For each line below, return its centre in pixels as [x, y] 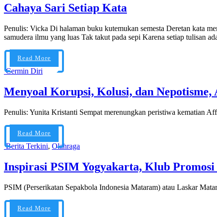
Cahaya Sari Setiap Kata [65, 8]
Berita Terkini [27, 146]
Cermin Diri [24, 71]
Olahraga [66, 146]
